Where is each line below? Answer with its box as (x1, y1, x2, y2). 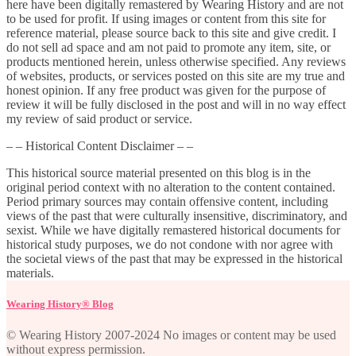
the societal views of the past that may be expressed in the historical (6, 251, 342, 265)
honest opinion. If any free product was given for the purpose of (6, 83, 326, 97)
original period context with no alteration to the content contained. (6, 180, 335, 194)
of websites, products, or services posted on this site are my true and (6, 68, 345, 83)
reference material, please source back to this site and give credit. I (6, 25, 336, 40)
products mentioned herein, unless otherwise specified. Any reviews (6, 54, 346, 68)
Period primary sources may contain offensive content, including (6, 194, 328, 208)
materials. (6, 265, 54, 280)
